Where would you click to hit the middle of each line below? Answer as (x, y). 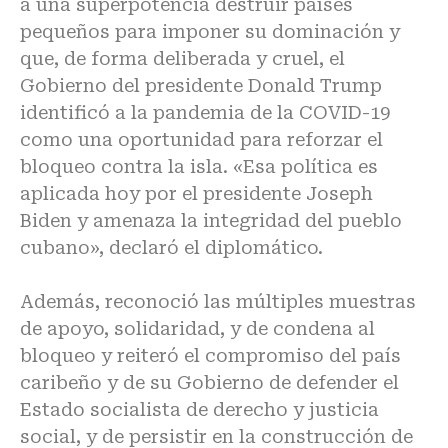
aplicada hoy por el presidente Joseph (196, 193)
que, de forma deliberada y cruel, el (182, 58)
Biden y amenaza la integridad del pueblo (211, 220)
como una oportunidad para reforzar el (201, 139)
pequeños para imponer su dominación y (210, 31)
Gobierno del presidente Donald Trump (201, 85)
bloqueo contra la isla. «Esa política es (199, 166)
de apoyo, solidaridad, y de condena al (197, 328)
